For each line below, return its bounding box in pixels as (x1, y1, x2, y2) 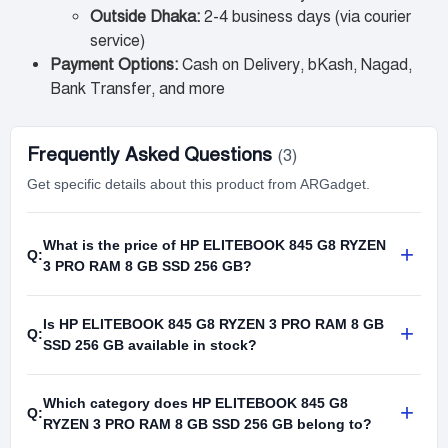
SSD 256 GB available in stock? (43, 336, 257, 353)
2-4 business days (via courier (200, 6, 411, 27)
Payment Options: (50, 54, 178, 75)
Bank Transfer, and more (50, 78, 225, 99)
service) (90, 30, 145, 51)
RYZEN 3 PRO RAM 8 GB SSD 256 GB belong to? (43, 415, 372, 432)
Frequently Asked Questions (27, 142, 277, 166)
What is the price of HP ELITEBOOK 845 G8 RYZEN (43, 236, 386, 253)
